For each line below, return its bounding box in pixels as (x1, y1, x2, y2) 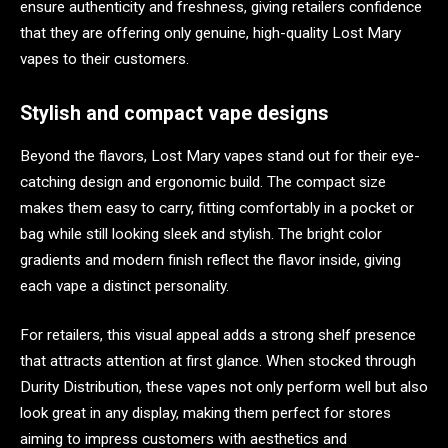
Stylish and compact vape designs (20, 101, 329, 125)
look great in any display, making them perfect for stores (20, 404, 391, 423)
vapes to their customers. (20, 50, 189, 69)
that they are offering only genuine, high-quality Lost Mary (20, 24, 401, 43)
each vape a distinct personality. (20, 276, 233, 295)
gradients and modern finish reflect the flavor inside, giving (20, 250, 401, 269)
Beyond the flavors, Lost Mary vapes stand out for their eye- (20, 146, 420, 165)
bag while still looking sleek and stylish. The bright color (20, 224, 382, 243)
